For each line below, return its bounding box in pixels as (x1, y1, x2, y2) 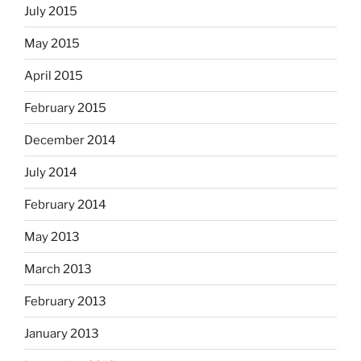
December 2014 (24, 132, 116, 147)
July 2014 (24, 164, 77, 180)
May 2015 (24, 35, 80, 51)
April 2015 (24, 68, 83, 83)
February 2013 (24, 293, 106, 309)
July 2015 (24, 3, 77, 19)
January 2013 (24, 326, 99, 341)
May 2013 (24, 229, 80, 244)
